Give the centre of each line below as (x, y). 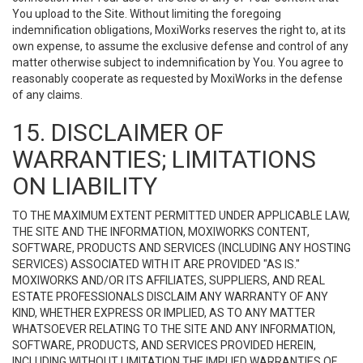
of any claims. (47, 95)
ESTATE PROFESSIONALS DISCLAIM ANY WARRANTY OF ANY (170, 297)
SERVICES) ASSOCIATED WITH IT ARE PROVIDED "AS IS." (156, 264)
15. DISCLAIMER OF (118, 132)
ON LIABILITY (85, 186)
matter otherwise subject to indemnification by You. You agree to (178, 62)
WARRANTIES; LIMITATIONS (164, 159)
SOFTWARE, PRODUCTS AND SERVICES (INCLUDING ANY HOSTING (181, 248)
